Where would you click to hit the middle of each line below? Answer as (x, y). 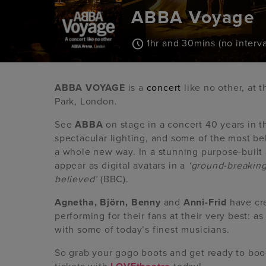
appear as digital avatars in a (121, 166)
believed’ (76, 180)
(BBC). (113, 180)
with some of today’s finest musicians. (142, 230)
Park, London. (86, 102)
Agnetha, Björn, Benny (108, 203)
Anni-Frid (205, 203)
